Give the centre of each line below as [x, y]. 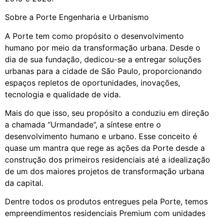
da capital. [24, 183]
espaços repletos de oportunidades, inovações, [92, 82]
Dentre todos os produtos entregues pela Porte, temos [106, 202]
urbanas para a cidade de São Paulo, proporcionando [103, 71]
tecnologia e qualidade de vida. [63, 94]
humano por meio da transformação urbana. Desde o [103, 47]
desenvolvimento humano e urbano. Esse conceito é [101, 136]
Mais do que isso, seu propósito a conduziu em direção [107, 113]
